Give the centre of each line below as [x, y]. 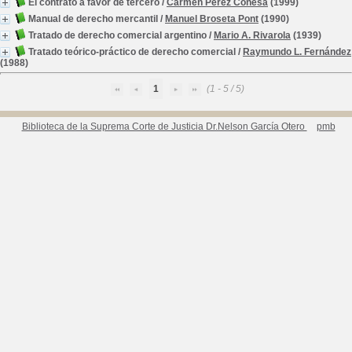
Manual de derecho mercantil [93, 19]
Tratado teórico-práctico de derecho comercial [132, 52]
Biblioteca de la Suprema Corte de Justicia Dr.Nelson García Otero [164, 126]
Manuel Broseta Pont [212, 19]
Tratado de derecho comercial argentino [117, 35]
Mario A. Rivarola [252, 35]
